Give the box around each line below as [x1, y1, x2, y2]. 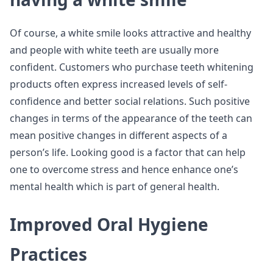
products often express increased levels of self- [10, 77, 227, 91]
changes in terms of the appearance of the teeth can [10, 112, 252, 125]
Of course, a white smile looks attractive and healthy [10, 26, 251, 40]
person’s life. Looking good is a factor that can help [10, 146, 246, 159]
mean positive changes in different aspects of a [10, 129, 227, 142]
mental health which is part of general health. [10, 180, 219, 193]
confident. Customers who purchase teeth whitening [10, 60, 253, 74]
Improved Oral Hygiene [10, 213, 208, 236]
